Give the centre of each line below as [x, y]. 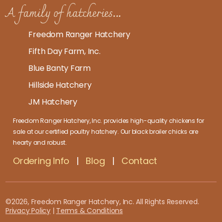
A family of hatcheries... [64, 14]
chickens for [186, 121]
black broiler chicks [159, 132]
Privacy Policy [28, 211]
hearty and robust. [40, 143]
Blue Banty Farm [58, 68]
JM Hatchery [52, 102]
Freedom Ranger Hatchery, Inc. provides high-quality [91, 121]
